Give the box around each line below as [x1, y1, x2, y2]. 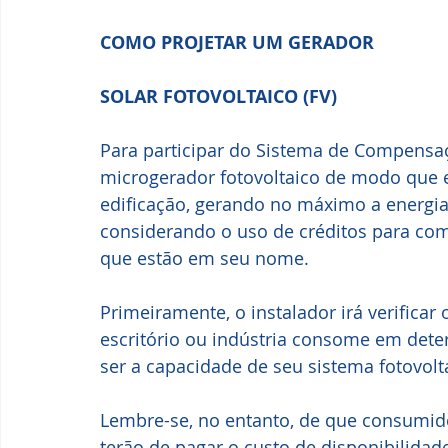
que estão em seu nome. [100, 246, 309, 271]
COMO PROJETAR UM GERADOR [100, 30, 379, 56]
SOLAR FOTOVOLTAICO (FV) [100, 84, 337, 110]
